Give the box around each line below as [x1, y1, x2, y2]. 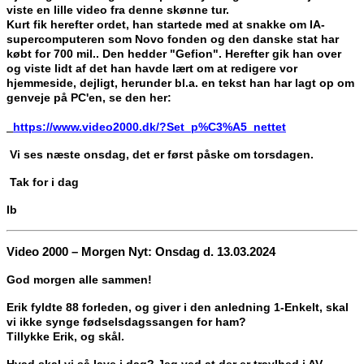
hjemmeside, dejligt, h [6, 76, 128, 90]
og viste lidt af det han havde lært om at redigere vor [6, 62, 297, 76]
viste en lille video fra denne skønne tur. [6, 3, 229, 17]
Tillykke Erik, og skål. [6, 330, 124, 344]
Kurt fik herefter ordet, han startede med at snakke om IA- [6, 18, 325, 32]
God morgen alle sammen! [6, 273, 152, 287]
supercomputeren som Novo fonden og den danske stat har [6, 32, 339, 46]
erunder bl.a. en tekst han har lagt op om [128, 76, 354, 90]
